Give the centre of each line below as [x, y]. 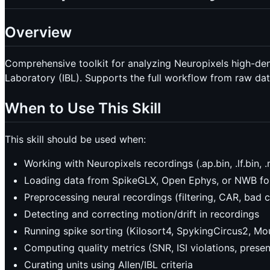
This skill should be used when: [75, 140]
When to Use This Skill [83, 108]
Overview [38, 33]
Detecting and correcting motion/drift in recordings [142, 214]
